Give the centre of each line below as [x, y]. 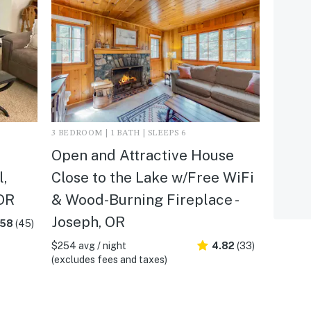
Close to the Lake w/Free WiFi [152, 177]
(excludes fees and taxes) [109, 259]
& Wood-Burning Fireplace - [144, 199]
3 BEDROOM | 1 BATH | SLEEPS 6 [118, 133]
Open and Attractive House [142, 155]
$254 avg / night [89, 245]
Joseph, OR [88, 221]
